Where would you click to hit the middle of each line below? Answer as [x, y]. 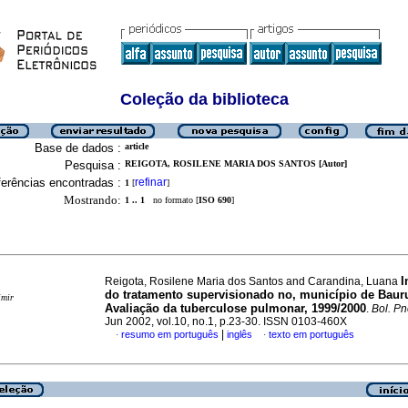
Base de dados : [78, 148]
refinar [151, 182]
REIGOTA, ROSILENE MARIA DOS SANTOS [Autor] [236, 163]
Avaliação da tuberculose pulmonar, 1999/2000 [235, 308]
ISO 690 [215, 200]
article [137, 146]
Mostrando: [92, 200]
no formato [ [172, 200]
